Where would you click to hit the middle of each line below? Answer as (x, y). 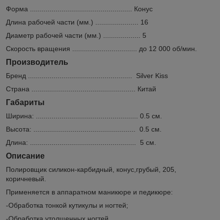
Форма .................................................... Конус (79, 9)
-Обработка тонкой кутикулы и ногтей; (67, 205)
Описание (25, 156)
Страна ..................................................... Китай (81, 89)
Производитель (37, 62)
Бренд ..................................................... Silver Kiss (87, 75)
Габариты (25, 102)
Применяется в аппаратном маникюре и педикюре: (89, 192)
